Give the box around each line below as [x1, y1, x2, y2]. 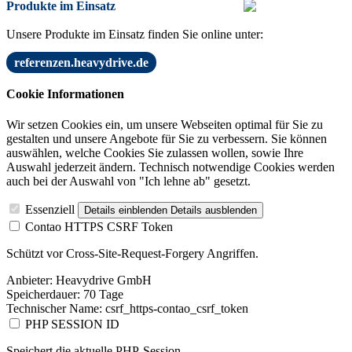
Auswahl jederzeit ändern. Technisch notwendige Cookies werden [6, 159, 335, 174]
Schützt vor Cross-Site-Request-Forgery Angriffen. [6, 246, 258, 260]
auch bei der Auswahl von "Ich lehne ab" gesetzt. [6, 174, 251, 188]
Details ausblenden [170, 203, 257, 216]
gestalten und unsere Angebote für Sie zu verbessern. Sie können [6, 131, 327, 145]
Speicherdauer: [6, 287, 80, 301]
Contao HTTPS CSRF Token [25, 219, 173, 233]
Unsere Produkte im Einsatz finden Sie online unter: [6, 27, 263, 42]
